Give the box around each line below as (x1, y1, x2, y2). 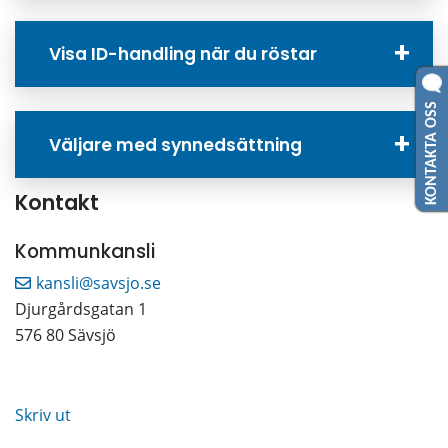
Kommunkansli (15, 238, 155, 266)
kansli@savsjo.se (36, 272, 161, 295)
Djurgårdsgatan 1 (15, 298, 147, 321)
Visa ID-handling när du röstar (49, 42, 318, 67)
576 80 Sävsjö (15, 324, 116, 347)
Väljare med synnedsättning (49, 132, 303, 157)
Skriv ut (15, 404, 71, 427)
